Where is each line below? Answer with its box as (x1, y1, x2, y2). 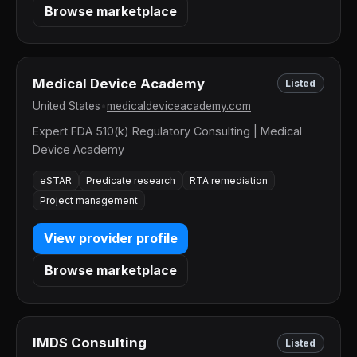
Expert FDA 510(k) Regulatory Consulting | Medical (33, 124, 302, 139)
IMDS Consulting (33, 335, 147, 351)
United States (33, 100, 100, 113)
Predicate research (86, 174, 175, 186)
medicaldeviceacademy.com (107, 100, 251, 113)
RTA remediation (190, 174, 268, 186)
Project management (40, 194, 138, 206)
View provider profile (43, 230, 178, 247)
